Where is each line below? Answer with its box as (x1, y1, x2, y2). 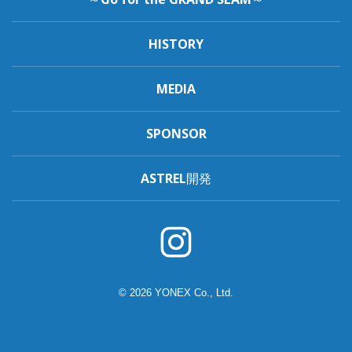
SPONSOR (145, 125, 207, 142)
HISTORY (148, 35, 203, 53)
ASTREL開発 (141, 170, 211, 187)
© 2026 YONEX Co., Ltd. (119, 287, 233, 299)
